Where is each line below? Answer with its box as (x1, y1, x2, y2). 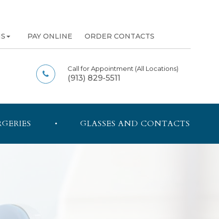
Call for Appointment (67, 65, 135, 73)
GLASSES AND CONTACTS (80, 118, 191, 130)
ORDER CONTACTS (85, 32, 154, 41)
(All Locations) (134, 65, 178, 73)
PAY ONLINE (27, 32, 72, 41)
